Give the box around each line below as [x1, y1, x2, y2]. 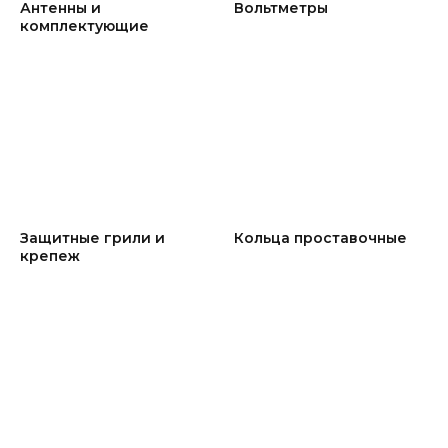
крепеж [20, 246, 80, 265]
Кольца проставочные [234, 228, 407, 247]
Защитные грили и [20, 228, 165, 247]
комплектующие [20, 16, 149, 35]
